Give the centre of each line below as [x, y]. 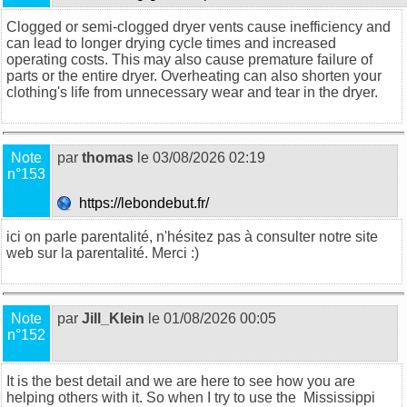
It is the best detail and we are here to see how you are [181, 381]
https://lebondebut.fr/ [142, 203]
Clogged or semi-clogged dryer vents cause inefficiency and [199, 26]
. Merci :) [172, 253]
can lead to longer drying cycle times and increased [171, 43]
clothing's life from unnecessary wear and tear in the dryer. [192, 92]
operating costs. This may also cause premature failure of [189, 59]
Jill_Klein [113, 318]
